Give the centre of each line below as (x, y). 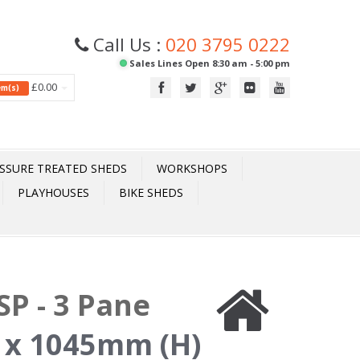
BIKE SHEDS (151, 192)
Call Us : (127, 44)
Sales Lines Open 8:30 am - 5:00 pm (209, 63)
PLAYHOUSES (53, 192)
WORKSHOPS (192, 168)
